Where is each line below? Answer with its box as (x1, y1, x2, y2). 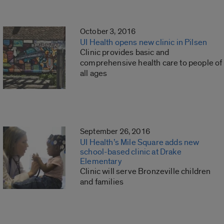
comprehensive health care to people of (80, 57, 222, 68)
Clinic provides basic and (80, 47, 169, 58)
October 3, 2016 (80, 26, 136, 37)
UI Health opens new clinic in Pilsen (80, 37, 207, 48)
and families (80, 176, 124, 187)
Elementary (80, 156, 122, 167)
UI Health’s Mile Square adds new (80, 137, 199, 148)
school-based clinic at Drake (80, 146, 181, 157)
